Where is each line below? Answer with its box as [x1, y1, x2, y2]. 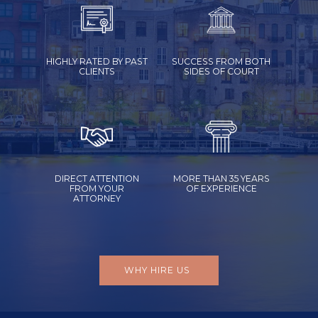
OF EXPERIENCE [185, 183, 257, 194]
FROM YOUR [70, 183, 124, 194]
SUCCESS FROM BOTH [172, 55, 270, 67]
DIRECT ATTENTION [55, 173, 139, 185]
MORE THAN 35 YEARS [172, 173, 270, 185]
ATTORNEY [73, 193, 121, 204]
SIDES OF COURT [183, 65, 259, 77]
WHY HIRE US [124, 265, 193, 275]
